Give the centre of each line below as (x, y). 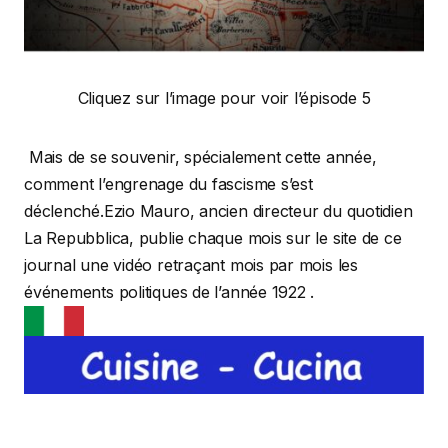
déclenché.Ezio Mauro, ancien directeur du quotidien (218, 211)
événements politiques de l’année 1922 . (169, 292)
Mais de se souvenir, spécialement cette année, (200, 157)
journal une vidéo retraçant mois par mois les (191, 265)
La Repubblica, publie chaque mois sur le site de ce (213, 238)
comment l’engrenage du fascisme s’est (168, 184)
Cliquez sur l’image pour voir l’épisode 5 (224, 98)
